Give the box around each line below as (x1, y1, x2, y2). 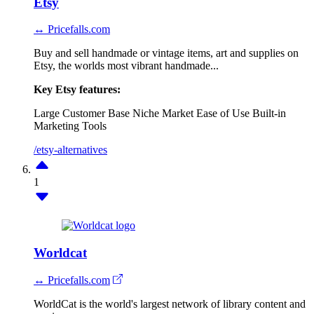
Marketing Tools (34, 120, 107, 132)
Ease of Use (196, 107, 250, 120)
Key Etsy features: (34, 83, 121, 96)
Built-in (252, 107, 286, 120)
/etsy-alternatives (34, 144, 107, 156)
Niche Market (132, 107, 193, 120)
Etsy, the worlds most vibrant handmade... (34, 60, 219, 72)
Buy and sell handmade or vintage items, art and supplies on (34, 47, 299, 60)
